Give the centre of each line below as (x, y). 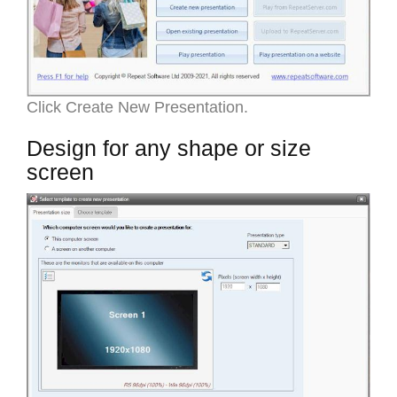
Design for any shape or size (169, 148)
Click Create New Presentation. (137, 107)
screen (60, 171)
